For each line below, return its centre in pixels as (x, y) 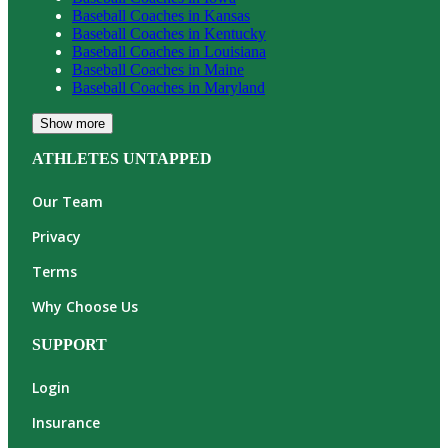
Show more (72, 124)
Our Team (67, 202)
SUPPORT (69, 345)
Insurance (66, 423)
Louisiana (235, 52)
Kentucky (235, 34)
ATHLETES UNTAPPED (122, 159)
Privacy (56, 237)
